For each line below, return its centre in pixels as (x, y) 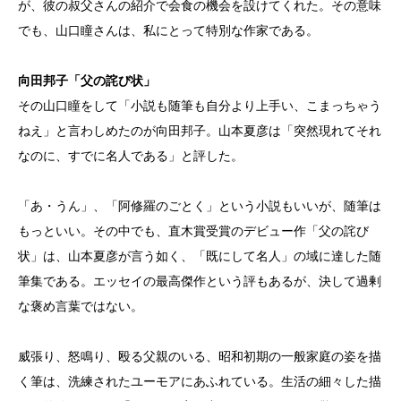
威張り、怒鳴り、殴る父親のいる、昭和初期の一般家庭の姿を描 (200, 357)
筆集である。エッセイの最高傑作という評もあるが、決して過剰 (200, 282)
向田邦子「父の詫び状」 (87, 81)
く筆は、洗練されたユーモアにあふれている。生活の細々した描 (200, 382)
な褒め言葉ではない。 (81, 307)
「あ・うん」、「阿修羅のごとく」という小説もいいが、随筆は (200, 206)
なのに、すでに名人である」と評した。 (131, 156)
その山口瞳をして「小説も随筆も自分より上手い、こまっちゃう (200, 106)
